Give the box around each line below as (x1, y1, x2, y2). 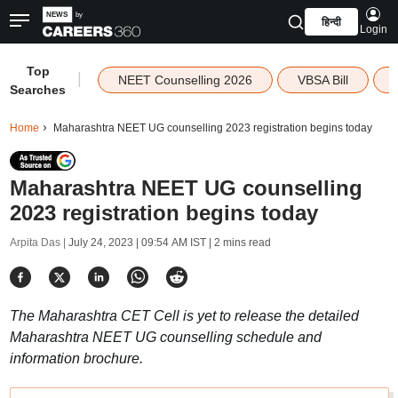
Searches (10, 83, 67, 97)
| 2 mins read (205, 236, 271, 249)
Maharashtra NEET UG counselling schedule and (9, 330, 322, 345)
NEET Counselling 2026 (117, 73, 252, 87)
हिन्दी (321, 16, 341, 28)
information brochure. (9, 351, 143, 366)
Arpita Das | (9, 236, 68, 249)
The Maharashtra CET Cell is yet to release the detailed (9, 308, 359, 323)
